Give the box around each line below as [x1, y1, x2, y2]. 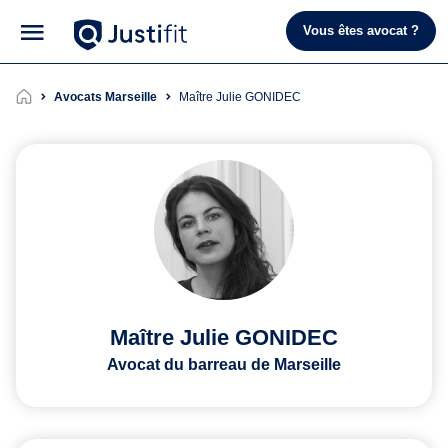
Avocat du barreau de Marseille [107, 355, 341, 373]
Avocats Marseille [54, 89, 157, 104]
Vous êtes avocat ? [303, 23, 419, 39]
